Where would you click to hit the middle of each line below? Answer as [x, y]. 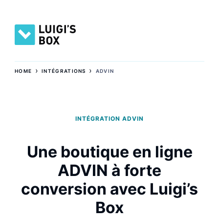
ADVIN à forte [109, 170]
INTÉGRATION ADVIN [109, 118]
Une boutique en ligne [109, 152]
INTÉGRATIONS [64, 71]
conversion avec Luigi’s [109, 189]
